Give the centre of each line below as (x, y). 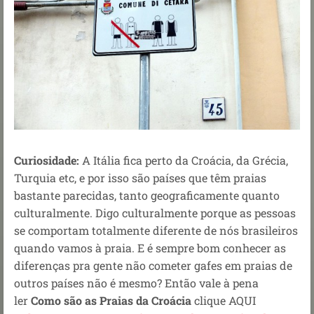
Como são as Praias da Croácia (111, 301)
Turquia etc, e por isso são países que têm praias (140, 178)
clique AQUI (224, 301)
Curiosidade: (47, 161)
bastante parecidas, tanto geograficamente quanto (147, 196)
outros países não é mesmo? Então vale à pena (136, 283)
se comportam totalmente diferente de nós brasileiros (156, 231)
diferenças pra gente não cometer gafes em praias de (153, 266)
